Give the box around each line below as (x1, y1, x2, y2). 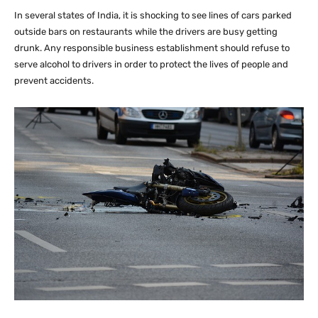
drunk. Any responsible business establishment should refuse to (14, 43, 290, 54)
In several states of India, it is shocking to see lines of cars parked (14, 10, 292, 21)
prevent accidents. (14, 75, 94, 87)
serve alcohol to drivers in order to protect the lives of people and (14, 59, 288, 70)
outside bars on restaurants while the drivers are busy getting (14, 26, 278, 38)
